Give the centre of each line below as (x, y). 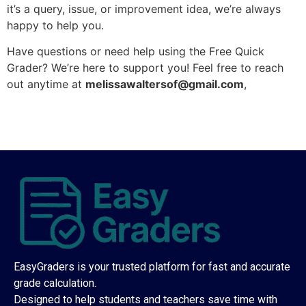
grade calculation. (55, 283)
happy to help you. (55, 25)
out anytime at (46, 84)
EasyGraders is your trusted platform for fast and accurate (152, 266)
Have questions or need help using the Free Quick (136, 52)
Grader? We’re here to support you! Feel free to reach (145, 68)
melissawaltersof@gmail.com (165, 84)
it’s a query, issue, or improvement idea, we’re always (144, 9)
